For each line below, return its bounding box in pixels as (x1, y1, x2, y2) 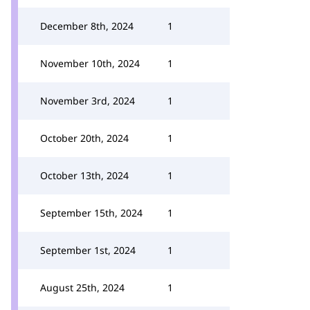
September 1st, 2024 (40, 244, 136, 257)
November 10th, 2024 (40, 57, 140, 70)
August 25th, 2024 (40, 281, 125, 294)
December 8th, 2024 (40, 19, 134, 33)
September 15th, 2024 (40, 206, 143, 219)
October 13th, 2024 (40, 169, 129, 182)
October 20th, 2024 (40, 131, 129, 145)
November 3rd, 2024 (40, 94, 135, 107)
